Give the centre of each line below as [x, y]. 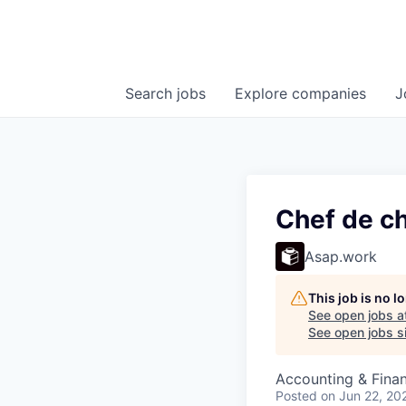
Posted [296, 396]
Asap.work [341, 257]
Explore [263, 94]
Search [151, 94]
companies [329, 94]
